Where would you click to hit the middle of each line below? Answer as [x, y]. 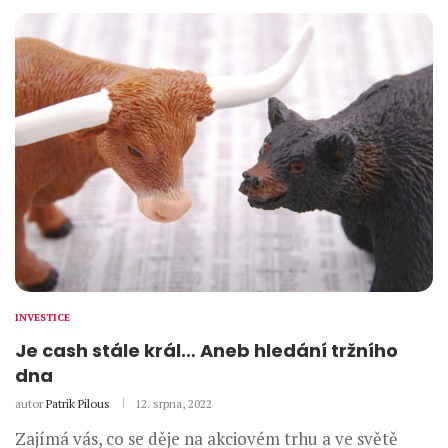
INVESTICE [42, 317]
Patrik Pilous [78, 403]
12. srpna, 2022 [173, 403]
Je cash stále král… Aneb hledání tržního [206, 350]
